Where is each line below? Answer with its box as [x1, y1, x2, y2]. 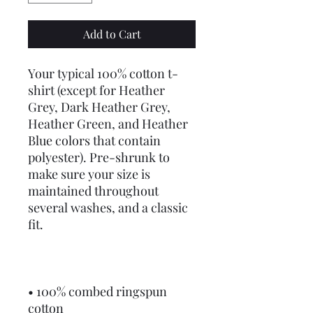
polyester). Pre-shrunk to [28, 149, 170, 166]
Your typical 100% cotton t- [28, 65, 178, 82]
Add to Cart [82, 27, 141, 41]
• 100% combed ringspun [28, 283, 167, 300]
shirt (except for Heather [28, 82, 165, 99]
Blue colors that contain [28, 132, 161, 149]
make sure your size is [28, 166, 150, 182]
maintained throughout [28, 182, 159, 199]
